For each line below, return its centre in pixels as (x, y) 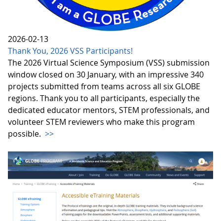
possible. (25, 134)
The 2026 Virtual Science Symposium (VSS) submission (109, 63)
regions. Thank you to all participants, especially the (104, 98)
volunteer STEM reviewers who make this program (101, 122)
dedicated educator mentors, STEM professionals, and (109, 110)
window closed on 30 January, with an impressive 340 (106, 75)
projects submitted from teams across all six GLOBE (104, 87)
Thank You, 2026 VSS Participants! (70, 51)
